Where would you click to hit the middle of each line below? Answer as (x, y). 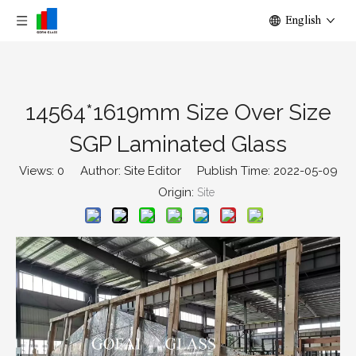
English (303, 20)
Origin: (169, 192)
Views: (38, 171)
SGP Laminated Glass (178, 144)
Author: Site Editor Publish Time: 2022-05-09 (201, 171)
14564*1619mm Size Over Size (178, 112)
